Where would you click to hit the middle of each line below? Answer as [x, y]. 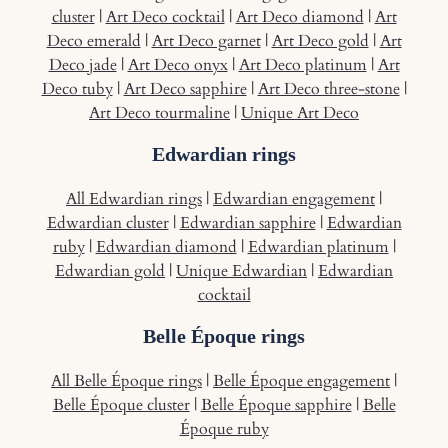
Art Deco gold [320, 40]
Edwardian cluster [107, 222]
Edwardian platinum [318, 246]
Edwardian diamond [166, 246]
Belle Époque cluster [121, 404]
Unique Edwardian [241, 270]
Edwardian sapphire [247, 222]
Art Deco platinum [302, 64]
